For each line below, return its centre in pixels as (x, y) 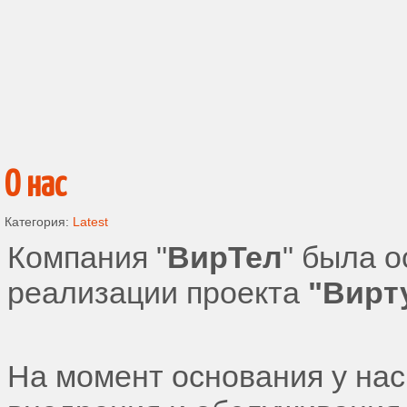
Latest (90, 222)
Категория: (39, 222)
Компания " (87, 257)
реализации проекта (158, 293)
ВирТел (225, 257)
